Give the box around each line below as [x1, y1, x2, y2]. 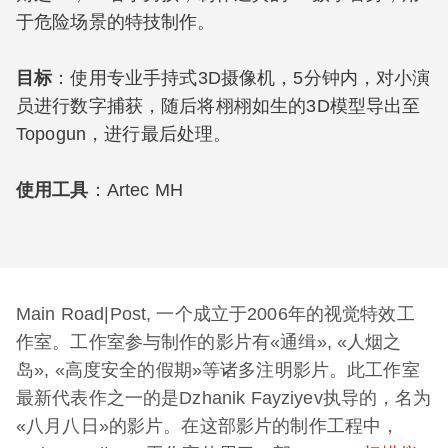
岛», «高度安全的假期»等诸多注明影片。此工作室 [16, 360, 420, 380]
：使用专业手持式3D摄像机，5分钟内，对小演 [52, 68, 431, 88]
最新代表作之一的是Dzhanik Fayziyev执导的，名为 [16, 388, 432, 408]
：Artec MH [88, 180, 183, 200]
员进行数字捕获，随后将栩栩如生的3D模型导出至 [16, 96, 421, 116]
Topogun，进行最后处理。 [16, 124, 232, 144]
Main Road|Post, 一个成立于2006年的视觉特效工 [16, 304, 415, 324]
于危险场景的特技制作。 [16, 12, 216, 32]
